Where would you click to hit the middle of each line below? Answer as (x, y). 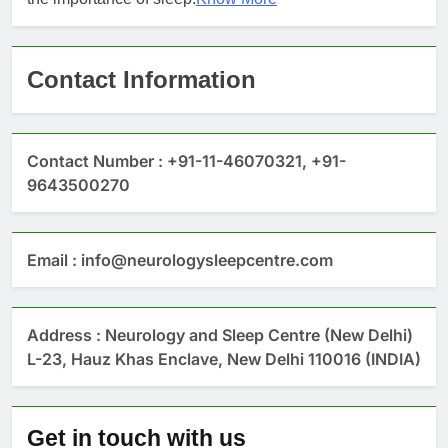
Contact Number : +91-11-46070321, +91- (186, 161)
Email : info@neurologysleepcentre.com (180, 260)
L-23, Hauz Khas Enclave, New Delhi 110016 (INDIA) (224, 359)
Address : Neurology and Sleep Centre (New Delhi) (220, 335)
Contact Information (141, 80)
